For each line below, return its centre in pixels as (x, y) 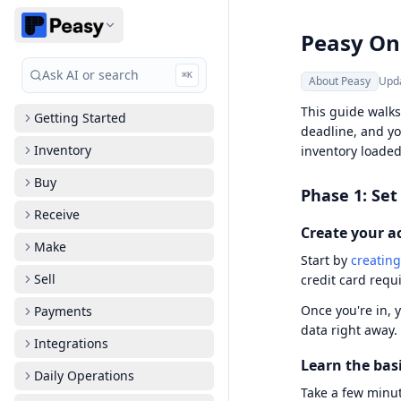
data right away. (349, 330)
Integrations (71, 343)
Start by (326, 260)
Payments (63, 311)
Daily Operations (84, 375)
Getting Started (80, 118)
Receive (57, 214)
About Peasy (340, 81)
